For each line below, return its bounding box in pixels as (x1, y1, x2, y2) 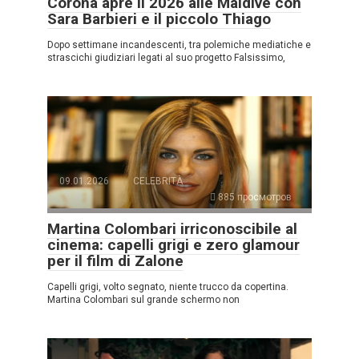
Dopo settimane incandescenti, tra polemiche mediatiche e (47, 39, 311, 51)
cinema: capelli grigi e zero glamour (47, 236, 300, 255)
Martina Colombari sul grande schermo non (47, 294, 240, 306)
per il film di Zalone (47, 252, 184, 271)
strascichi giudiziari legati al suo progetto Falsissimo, (47, 52, 285, 64)
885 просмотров (216, 192, 292, 204)
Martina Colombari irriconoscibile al (47, 220, 297, 239)
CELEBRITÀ (133, 175, 183, 188)
